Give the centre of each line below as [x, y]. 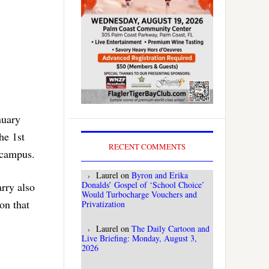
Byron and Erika [160, 175]
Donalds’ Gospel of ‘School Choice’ [143, 185]
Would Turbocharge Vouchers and [139, 195]
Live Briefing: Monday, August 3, [139, 238]
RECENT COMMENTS [147, 147]
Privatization [103, 204]
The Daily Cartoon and [171, 229]
